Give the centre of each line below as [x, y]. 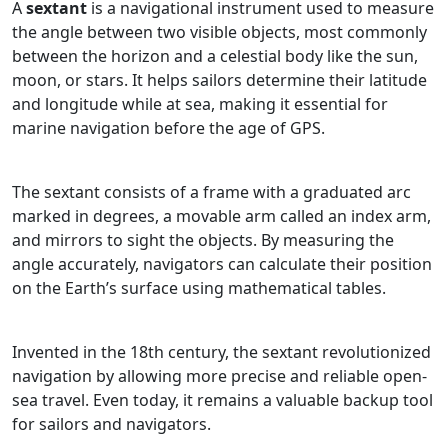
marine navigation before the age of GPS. [168, 128]
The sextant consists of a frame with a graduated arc [211, 192]
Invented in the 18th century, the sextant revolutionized [221, 352]
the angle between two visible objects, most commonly [219, 32]
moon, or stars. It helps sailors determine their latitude [219, 80]
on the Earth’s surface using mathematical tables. [199, 288]
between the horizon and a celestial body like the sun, [215, 56]
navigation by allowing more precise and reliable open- [219, 376]
